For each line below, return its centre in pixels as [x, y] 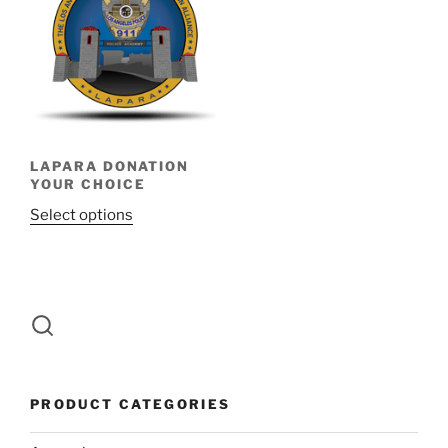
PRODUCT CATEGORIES [130, 403]
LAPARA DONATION [110, 165]
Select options [81, 214]
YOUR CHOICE [88, 183]
